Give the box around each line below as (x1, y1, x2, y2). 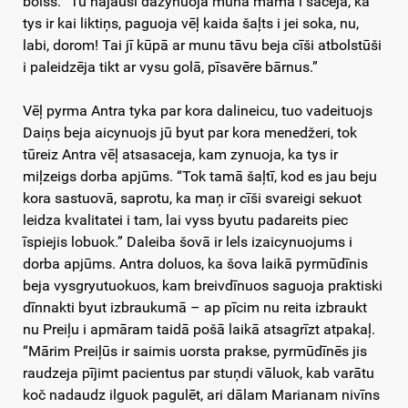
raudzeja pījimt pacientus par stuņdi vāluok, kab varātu (23, 364, 374, 382)
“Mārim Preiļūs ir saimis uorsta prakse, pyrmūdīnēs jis (23, 342, 367, 361)
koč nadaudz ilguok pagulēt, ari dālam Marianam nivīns (23, 386, 380, 404)
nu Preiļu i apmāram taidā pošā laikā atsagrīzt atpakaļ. (23, 321, 375, 339)
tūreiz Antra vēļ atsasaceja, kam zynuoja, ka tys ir (23, 146, 338, 164)
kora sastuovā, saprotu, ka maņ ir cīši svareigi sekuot (23, 189, 362, 208)
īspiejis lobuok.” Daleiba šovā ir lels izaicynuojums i (23, 233, 352, 251)
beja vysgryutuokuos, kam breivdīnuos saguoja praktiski (23, 277, 382, 295)
